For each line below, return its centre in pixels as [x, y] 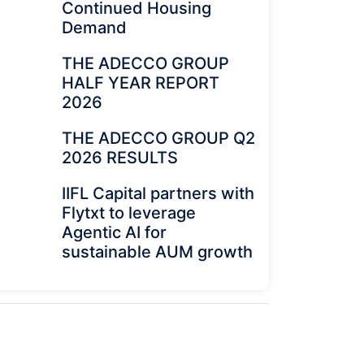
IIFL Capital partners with [158, 193]
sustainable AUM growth [157, 252]
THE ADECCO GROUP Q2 [158, 138]
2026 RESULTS [120, 158]
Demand [94, 28]
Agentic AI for [114, 232]
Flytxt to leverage [129, 213]
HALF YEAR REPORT [141, 83]
